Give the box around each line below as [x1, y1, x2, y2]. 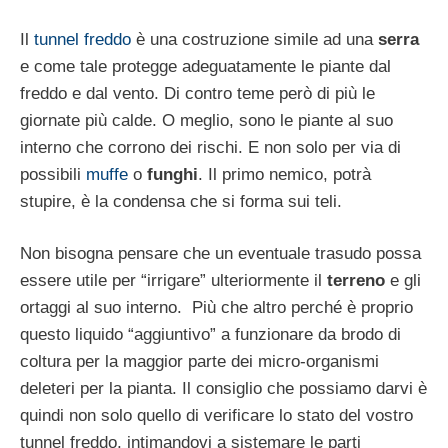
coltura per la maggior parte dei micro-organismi [20, 352, 379, 372]
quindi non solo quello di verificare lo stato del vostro [20, 406, 413, 426]
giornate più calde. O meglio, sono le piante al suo [20, 110, 393, 130]
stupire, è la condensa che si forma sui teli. [20, 191, 342, 211]
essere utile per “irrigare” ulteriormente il [20, 271, 327, 291]
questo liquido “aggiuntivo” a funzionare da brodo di [20, 325, 401, 345]
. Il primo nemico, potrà [198, 164, 371, 184]
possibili [20, 164, 86, 184]
